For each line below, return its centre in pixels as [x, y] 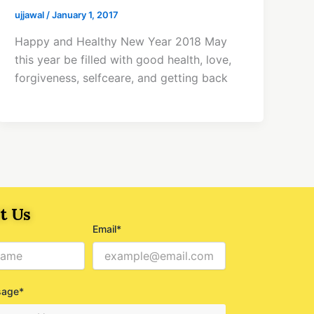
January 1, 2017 [86, 15]
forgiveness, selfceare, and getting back [122, 77]
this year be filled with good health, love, [123, 59]
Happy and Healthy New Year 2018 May [121, 41]
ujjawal [31, 15]
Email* [107, 229]
